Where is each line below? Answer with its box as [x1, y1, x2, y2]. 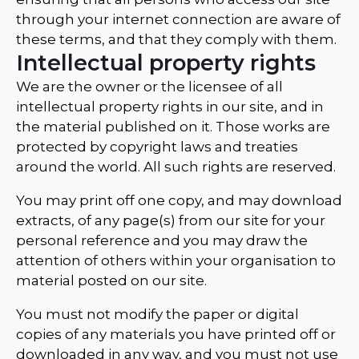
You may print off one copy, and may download [16, 192, 342, 209]
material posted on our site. [16, 272, 207, 289]
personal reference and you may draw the [16, 232, 308, 249]
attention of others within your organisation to [16, 252, 336, 269]
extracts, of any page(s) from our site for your [16, 212, 325, 229]
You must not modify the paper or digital [16, 306, 299, 323]
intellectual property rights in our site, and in [16, 99, 324, 115]
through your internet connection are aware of [16, 11, 341, 28]
